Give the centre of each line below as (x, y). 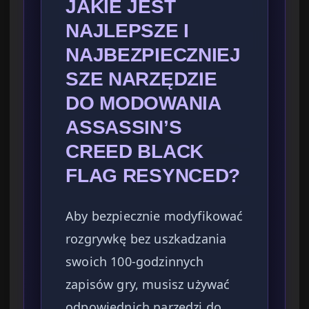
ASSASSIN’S (124, 128)
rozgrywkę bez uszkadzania (146, 239)
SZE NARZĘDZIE (141, 79)
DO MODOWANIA (143, 103)
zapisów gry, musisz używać (148, 285)
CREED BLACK (134, 152)
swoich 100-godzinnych (135, 262)
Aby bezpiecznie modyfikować (154, 216)
